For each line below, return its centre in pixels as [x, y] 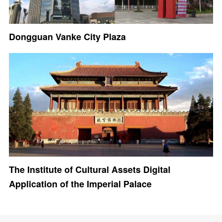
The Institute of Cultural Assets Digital [89, 169]
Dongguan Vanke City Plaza [67, 36]
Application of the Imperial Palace [80, 184]
